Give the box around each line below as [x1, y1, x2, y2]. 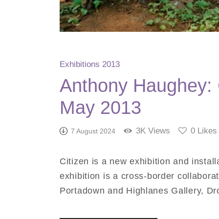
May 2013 [60, 97, 141, 118]
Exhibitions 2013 [60, 59, 120, 69]
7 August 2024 [71, 127, 115, 135]
